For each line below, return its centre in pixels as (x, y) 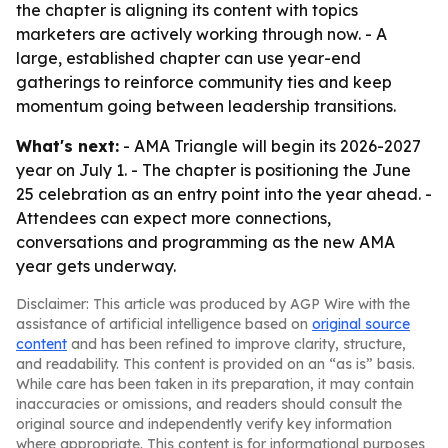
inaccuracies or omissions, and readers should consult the (209, 404)
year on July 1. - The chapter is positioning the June (213, 170)
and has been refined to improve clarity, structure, (236, 344)
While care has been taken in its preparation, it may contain (215, 384)
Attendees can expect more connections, (173, 218)
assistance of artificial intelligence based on (164, 324)
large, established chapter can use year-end (188, 58)
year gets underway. (96, 266)
